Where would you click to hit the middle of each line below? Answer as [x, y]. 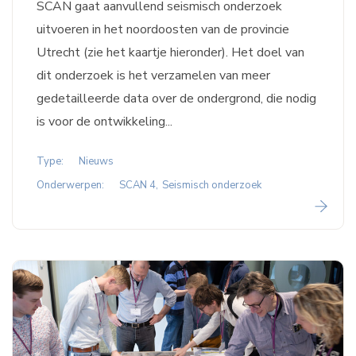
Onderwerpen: [70, 186]
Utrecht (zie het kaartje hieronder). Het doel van [170, 53]
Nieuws [96, 162]
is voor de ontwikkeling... [104, 122]
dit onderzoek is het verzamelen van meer [153, 76]
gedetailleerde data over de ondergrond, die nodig [176, 99]
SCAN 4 [137, 186]
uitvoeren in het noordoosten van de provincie [163, 30]
